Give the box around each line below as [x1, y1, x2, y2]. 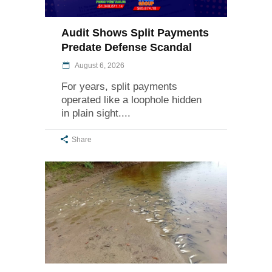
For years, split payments [61, 80, 177, 92]
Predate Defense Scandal [61, 41, 192, 53]
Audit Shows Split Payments [61, 26, 209, 39]
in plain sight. [61, 107, 121, 119]
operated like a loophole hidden [61, 93, 202, 106]
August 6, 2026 [73, 61, 124, 70]
